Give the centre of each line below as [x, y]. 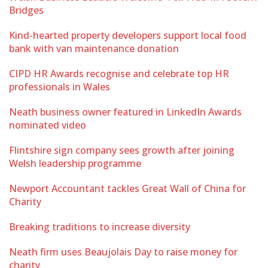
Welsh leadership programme [75, 163]
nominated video [48, 125]
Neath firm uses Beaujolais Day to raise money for [123, 252]
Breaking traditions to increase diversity [100, 227]
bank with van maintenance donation [94, 48]
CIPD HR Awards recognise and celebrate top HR [119, 74]
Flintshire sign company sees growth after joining [122, 150]
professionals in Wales [60, 87]
